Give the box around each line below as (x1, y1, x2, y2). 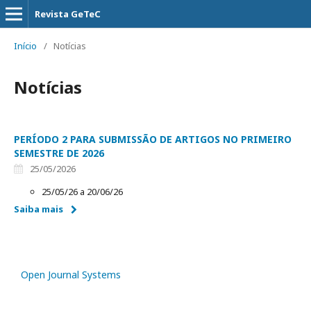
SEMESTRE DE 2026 (14, 146, 104, 160)
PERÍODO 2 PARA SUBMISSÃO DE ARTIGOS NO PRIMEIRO (14, 133, 292, 146)
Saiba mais (14, 203, 63, 215)
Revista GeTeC (35, 8, 101, 20)
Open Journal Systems (21, 268, 121, 281)
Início (14, 40, 37, 52)
